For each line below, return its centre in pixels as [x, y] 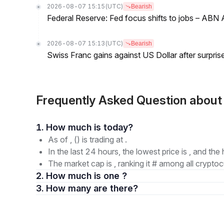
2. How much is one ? [86, 176]
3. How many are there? [116, 188]
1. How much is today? [118, 127]
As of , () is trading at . [87, 139]
